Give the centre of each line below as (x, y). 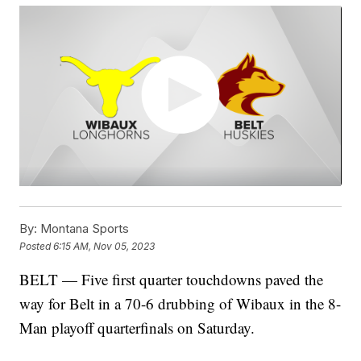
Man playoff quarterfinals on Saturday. (137, 328)
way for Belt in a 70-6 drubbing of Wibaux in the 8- (180, 304)
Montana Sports (83, 229)
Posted (37, 246)
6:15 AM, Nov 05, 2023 (104, 246)
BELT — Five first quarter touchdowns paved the (172, 280)
